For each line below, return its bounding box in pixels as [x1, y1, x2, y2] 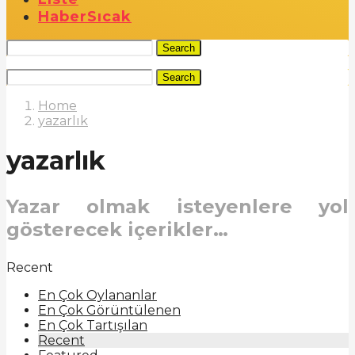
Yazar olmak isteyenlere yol [6, 195, 349, 219]
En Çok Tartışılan [38, 318, 147, 334]
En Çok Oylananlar [38, 288, 157, 303]
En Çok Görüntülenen [38, 303, 181, 319]
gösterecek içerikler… [6, 218, 228, 242]
